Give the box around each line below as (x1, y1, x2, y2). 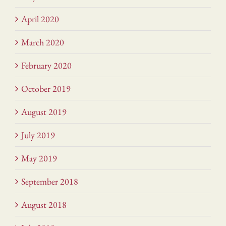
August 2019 (21, 106, 67, 118)
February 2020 (21, 60, 72, 72)
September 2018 (21, 176, 78, 188)
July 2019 (21, 129, 55, 141)
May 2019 (21, 152, 57, 164)
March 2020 (21, 36, 64, 48)
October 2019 (21, 83, 71, 95)
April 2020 (21, 13, 59, 25)
